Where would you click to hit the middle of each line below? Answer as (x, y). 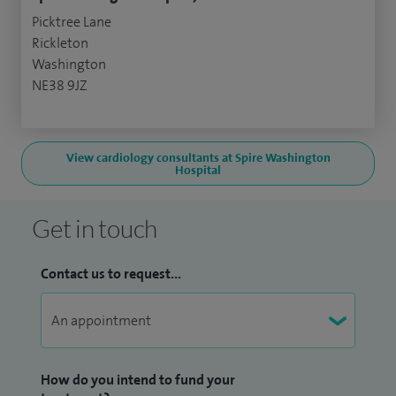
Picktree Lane (72, 22)
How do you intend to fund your (138, 380)
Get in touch (95, 228)
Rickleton (60, 43)
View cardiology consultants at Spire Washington (198, 158)
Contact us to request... (111, 274)
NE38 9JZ (60, 86)
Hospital (198, 170)
